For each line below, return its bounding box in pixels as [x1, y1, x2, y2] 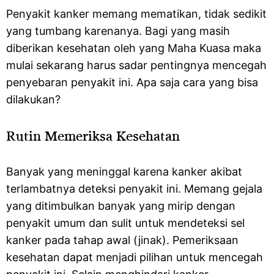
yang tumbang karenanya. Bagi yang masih [6, 24, 230, 37]
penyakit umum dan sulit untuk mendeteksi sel [6, 217, 245, 229]
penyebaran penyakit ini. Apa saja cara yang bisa [6, 76, 258, 89]
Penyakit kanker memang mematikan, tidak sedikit [6, 7, 267, 20]
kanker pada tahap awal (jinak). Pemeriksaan [6, 234, 239, 246]
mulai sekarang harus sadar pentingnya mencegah [6, 59, 267, 72]
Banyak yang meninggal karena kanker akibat [6, 165, 242, 178]
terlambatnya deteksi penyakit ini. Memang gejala [6, 182, 262, 195]
